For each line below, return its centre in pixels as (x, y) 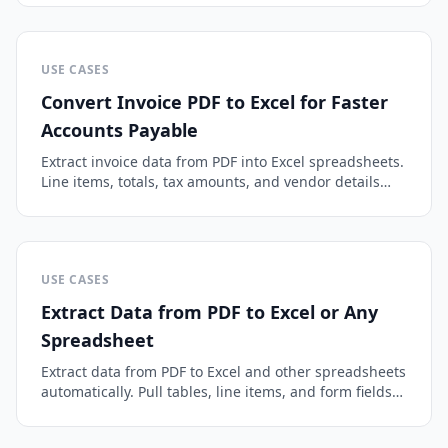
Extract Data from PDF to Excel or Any (209, 312)
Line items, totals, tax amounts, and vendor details (210, 181)
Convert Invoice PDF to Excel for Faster (214, 102)
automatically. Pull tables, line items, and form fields (216, 391)
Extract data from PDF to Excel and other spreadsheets (223, 371)
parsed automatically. (113, 201)
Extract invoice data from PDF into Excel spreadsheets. (222, 161)
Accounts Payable (119, 130)
